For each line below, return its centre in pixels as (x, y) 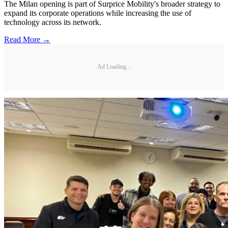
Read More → (27, 39)
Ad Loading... (114, 67)
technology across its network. (53, 22)
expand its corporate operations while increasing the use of (98, 13)
